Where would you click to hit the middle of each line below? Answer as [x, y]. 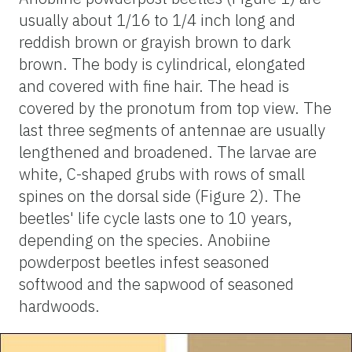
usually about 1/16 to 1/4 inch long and [157, 20]
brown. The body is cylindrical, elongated [162, 64]
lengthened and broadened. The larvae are [168, 152]
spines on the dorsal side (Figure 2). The [160, 196]
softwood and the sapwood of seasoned [156, 284]
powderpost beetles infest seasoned [144, 262]
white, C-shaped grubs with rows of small [162, 174]
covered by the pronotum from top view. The [175, 108]
